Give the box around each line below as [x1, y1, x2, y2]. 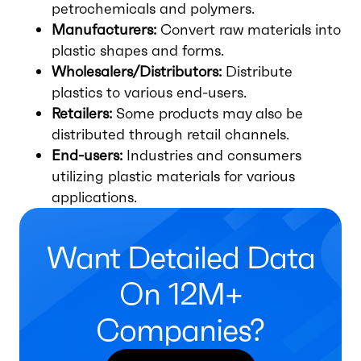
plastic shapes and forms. [52, 41, 224, 60]
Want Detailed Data [46, 239, 315, 277]
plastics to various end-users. [52, 83, 247, 102]
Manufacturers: [52, 20, 156, 39]
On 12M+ [118, 275, 243, 313]
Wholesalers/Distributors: [52, 62, 222, 81]
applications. [52, 188, 137, 206]
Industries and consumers [122, 146, 301, 164]
